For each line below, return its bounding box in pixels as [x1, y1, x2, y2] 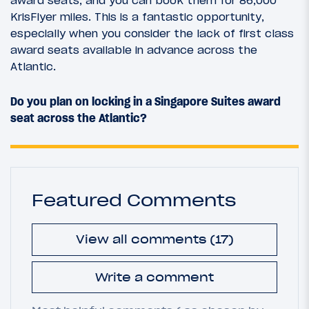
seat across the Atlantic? [10, 110, 147, 125]
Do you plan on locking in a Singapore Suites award [10, 94, 281, 108]
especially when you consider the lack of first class [10, 26, 294, 40]
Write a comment [95, 270, 214, 284]
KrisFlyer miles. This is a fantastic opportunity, [10, 9, 264, 23]
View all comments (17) [75, 232, 234, 247]
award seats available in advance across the [10, 42, 257, 57]
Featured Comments [32, 190, 236, 211]
